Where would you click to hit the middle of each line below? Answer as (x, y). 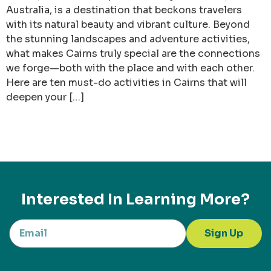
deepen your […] (45, 97)
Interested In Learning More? (135, 199)
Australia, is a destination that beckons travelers (124, 10)
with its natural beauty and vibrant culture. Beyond (128, 24)
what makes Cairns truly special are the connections (133, 53)
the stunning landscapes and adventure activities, (128, 39)
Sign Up (224, 233)
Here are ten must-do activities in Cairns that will (126, 82)
